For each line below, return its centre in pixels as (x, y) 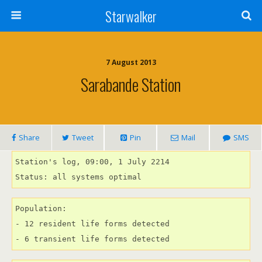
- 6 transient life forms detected (92, 239)
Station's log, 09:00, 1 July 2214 (92, 162)
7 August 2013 (131, 62)
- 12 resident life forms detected (92, 224)
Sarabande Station (131, 84)
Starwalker (131, 16)
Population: (41, 208)
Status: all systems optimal (78, 177)
